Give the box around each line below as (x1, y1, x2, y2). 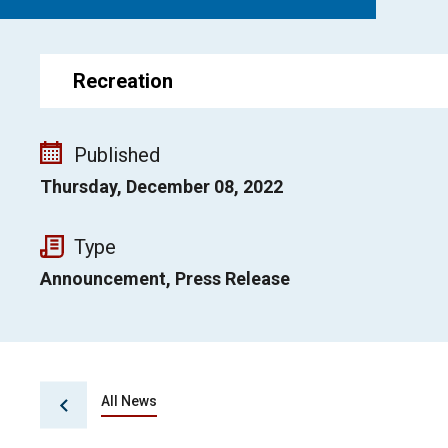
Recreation (73, 69, 173, 93)
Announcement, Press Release (40, 268, 290, 289)
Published (74, 143, 160, 167)
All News (101, 393, 157, 409)
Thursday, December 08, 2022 (40, 176, 283, 197)
